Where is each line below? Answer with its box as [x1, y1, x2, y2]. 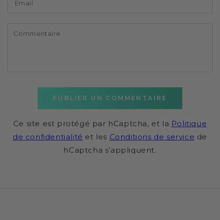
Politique [171, 118, 207, 128]
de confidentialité [12, 132, 83, 141]
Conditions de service [109, 132, 195, 141]
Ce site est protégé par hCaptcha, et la [13, 118, 171, 128]
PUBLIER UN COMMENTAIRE [53, 94, 167, 102]
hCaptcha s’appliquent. [63, 145, 157, 155]
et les [82, 132, 110, 141]
